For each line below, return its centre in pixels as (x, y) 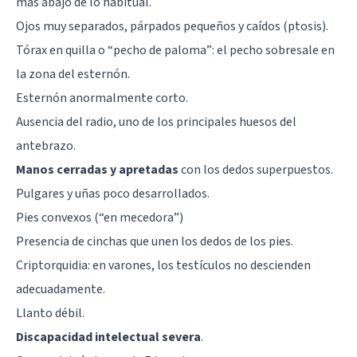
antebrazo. (46, 145)
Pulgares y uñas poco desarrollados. (113, 193)
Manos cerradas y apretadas (97, 169)
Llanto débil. (50, 313)
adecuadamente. (61, 289)
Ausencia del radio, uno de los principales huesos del (156, 122)
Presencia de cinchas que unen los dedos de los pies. (155, 241)
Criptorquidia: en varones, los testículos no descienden (163, 265)
